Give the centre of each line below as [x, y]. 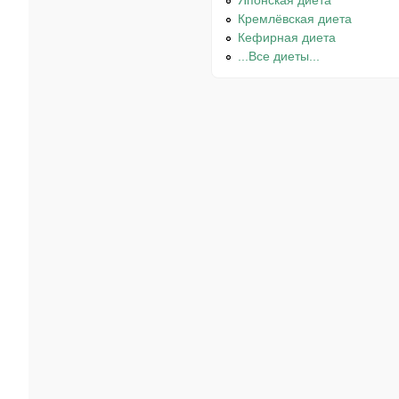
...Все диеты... [279, 56]
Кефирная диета [287, 37]
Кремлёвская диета [295, 19]
